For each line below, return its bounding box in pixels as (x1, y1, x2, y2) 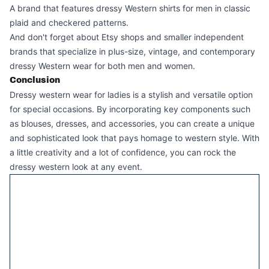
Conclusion (10, 76, 60, 85)
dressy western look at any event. (10, 162, 142, 172)
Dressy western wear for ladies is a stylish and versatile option (10, 89, 253, 100)
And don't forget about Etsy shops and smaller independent (10, 32, 244, 42)
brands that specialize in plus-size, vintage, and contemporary (10, 46, 255, 56)
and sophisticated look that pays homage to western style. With (10, 133, 259, 143)
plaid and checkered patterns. (10, 17, 128, 28)
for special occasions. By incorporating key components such (10, 104, 250, 114)
